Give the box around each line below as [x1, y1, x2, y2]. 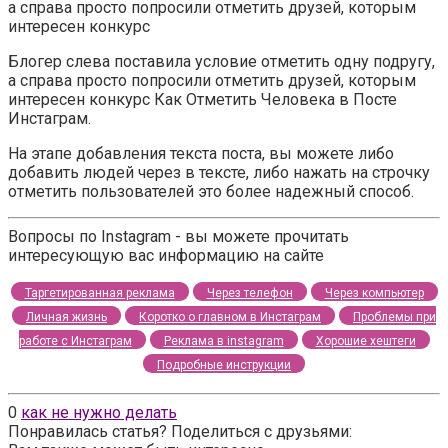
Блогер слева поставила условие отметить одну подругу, [8, 52, 435, 72]
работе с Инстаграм [18, 334, 132, 349]
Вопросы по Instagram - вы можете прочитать [8, 227, 349, 247]
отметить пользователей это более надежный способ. [8, 182, 414, 202]
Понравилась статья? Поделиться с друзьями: [8, 422, 352, 442]
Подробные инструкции [157, 358, 291, 373]
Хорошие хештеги [315, 334, 416, 349]
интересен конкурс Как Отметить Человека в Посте [8, 90, 397, 110]
